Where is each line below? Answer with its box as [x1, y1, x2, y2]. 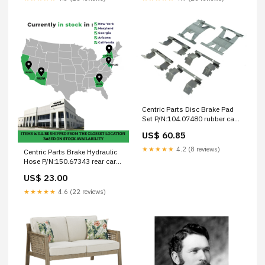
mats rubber [24, 166, 63, 175]
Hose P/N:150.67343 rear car [24, 156, 116, 166]
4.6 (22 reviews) [56, 187, 106, 196]
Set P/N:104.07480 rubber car [142, 114, 237, 123]
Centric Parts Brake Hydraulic [24, 147, 117, 156]
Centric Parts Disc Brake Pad [142, 104, 234, 114]
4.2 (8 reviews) [174, 144, 220, 153]
